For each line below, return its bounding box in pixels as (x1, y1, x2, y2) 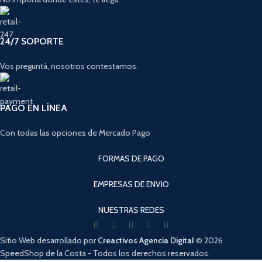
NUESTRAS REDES (98, 204, 164, 215)
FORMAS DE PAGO (98, 153, 164, 164)
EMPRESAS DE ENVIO (93, 178, 169, 189)
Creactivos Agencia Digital (98, 235, 194, 246)
